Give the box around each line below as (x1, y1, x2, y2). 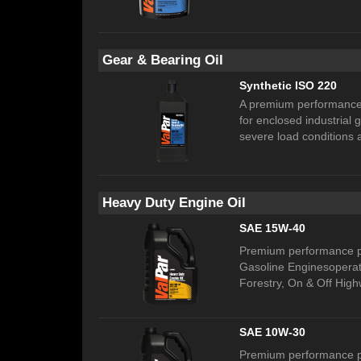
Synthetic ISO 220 (239, 79, 337, 93)
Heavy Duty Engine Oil (102, 195, 246, 211)
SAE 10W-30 (239, 326, 305, 339)
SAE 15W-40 (239, 222, 305, 235)
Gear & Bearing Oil (102, 52, 223, 68)
